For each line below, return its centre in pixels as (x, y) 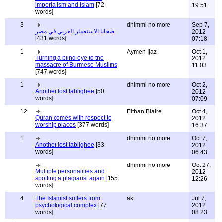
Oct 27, (201, 165)
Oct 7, (199, 138)
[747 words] (51, 72)
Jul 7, (199, 198)
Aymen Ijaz (142, 52)
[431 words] (57, 38)
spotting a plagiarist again (70, 178)
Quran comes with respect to (73, 118)
